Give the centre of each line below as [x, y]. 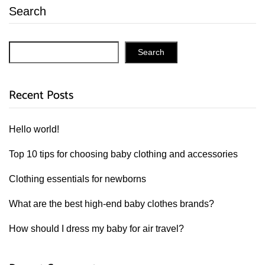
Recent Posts [41, 96]
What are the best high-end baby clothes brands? [112, 204]
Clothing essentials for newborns [77, 179]
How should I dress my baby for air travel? [96, 229]
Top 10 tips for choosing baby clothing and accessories [123, 154]
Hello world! [34, 129]
